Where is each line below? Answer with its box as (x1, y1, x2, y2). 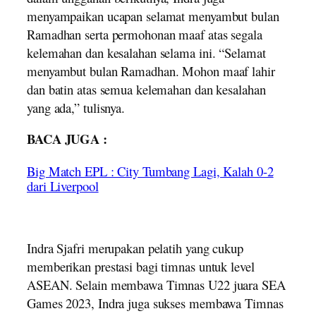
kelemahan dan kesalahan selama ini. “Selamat (27, 43, 266, 61)
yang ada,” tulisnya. (27, 98, 126, 116)
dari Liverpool (27, 176, 99, 195)
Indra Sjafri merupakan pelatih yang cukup (27, 238, 243, 257)
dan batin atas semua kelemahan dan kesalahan (27, 80, 266, 98)
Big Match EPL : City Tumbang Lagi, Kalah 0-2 (27, 162, 274, 180)
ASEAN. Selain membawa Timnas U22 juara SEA (27, 275, 286, 293)
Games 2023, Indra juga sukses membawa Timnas (27, 293, 284, 312)
